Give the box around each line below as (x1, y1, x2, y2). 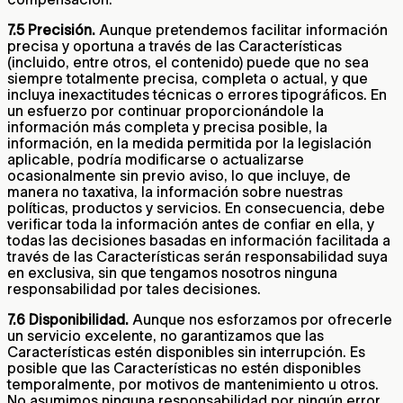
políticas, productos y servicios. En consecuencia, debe (7, 200, 385, 217)
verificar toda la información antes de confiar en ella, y (7, 216, 374, 233)
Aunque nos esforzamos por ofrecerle (129, 311, 392, 328)
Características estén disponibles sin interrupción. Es (7, 344, 365, 361)
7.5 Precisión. (7, 22, 95, 39)
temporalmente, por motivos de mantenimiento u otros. (7, 376, 379, 393)
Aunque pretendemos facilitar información (95, 22, 388, 39)
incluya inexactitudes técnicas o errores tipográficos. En (7, 86, 387, 103)
